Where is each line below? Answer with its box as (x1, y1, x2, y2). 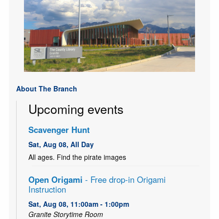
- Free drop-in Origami (82, 174, 166, 186)
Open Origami (28, 174, 83, 186)
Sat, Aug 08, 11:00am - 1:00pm (28, 199, 129, 209)
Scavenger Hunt (28, 124, 90, 136)
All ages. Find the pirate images (28, 152, 126, 162)
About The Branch (16, 83, 77, 93)
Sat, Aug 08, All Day (28, 139, 94, 150)
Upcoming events (28, 99, 124, 117)
